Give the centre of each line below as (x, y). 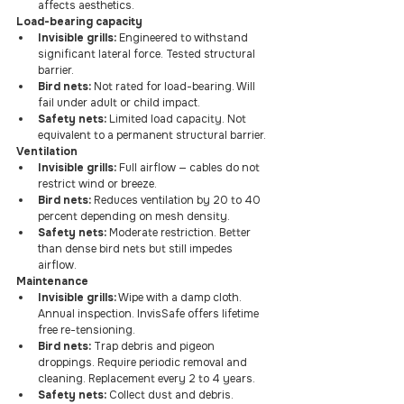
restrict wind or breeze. (97, 184)
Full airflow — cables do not (189, 168)
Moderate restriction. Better (180, 233)
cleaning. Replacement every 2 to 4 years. (147, 379)
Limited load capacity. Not (178, 119)
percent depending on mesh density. (134, 216)
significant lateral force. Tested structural (148, 54)
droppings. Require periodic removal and (144, 363)
